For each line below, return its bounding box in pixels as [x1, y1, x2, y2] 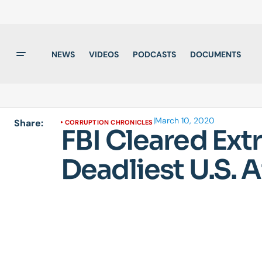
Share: [14, 117, 43, 129]
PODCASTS [133, 49, 176, 60]
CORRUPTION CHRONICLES [65, 118, 153, 126]
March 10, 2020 [154, 115, 215, 126]
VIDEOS [89, 49, 119, 60]
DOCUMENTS [190, 49, 241, 60]
